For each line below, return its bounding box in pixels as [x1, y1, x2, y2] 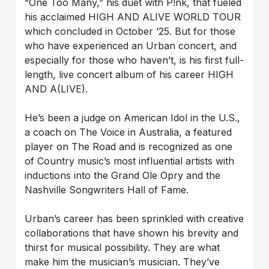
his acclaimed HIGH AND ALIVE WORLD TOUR [25, 10, 241, 23]
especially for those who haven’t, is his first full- [25, 53, 244, 66]
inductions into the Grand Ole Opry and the [25, 169, 221, 181]
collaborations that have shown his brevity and [25, 226, 239, 239]
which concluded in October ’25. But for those [25, 25, 236, 37]
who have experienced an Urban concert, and [25, 39, 237, 52]
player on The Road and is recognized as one [25, 140, 233, 153]
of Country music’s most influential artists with [25, 154, 235, 167]
